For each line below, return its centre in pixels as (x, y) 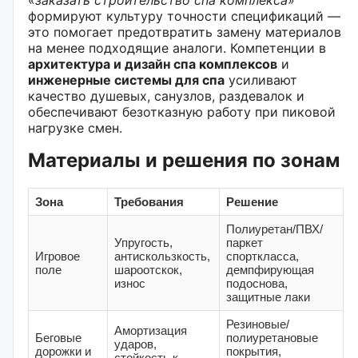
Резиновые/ (258, 324)
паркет (245, 242)
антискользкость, (162, 256)
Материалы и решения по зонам (184, 160)
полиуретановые (272, 337)
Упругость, (143, 242)
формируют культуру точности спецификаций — (184, 16)
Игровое (58, 256)
